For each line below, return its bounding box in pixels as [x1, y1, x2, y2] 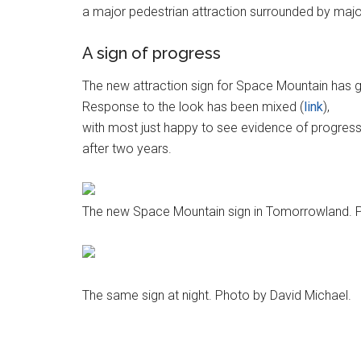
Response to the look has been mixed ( [82, 98, 304, 114]
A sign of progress [82, 43, 221, 63]
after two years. [82, 140, 172, 156]
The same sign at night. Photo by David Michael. [82, 287, 351, 303]
